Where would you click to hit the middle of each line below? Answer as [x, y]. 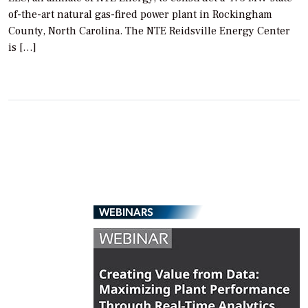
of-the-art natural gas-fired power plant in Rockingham [140, 15]
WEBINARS [126, 212]
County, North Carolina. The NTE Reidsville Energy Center [149, 31]
